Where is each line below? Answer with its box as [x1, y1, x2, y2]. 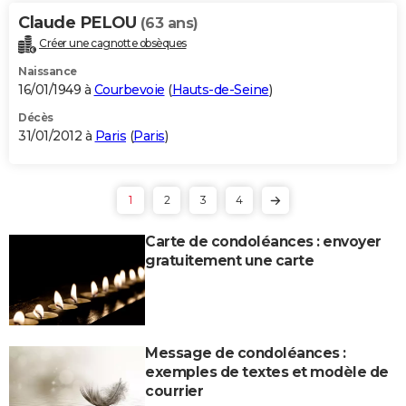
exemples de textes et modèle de [145, 362, 389, 381]
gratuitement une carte [145, 251, 314, 269]
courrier [145, 382, 203, 400]
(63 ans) [140, 14, 198, 32]
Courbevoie [93, 81, 165, 98]
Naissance [18, 63, 77, 78]
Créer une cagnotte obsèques [39, 35, 187, 50]
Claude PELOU [18, 12, 140, 33]
